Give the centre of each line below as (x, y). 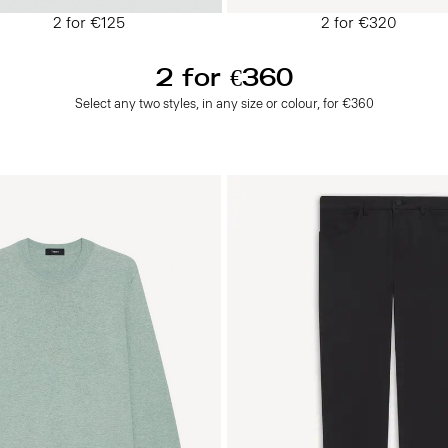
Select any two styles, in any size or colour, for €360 (224, 103)
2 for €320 (359, 22)
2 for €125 (89, 22)
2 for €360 (224, 78)
